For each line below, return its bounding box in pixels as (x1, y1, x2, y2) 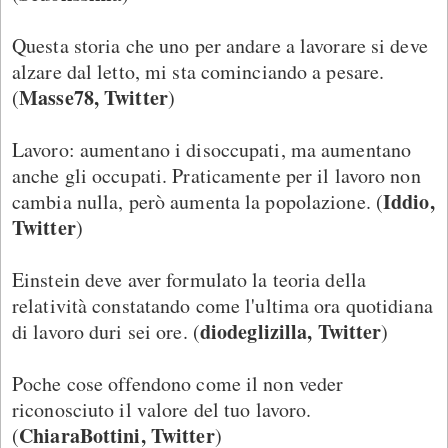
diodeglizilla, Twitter (199, 316, 382, 346)
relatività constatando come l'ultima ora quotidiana (12, 291, 433, 319)
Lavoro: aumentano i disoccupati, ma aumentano (12, 135, 412, 163)
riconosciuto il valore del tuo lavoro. (12, 395, 312, 423)
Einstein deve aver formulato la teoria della (12, 265, 367, 293)
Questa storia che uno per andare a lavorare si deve (12, 31, 428, 59)
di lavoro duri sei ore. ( (12, 317, 200, 345)
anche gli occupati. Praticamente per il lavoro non (12, 161, 421, 189)
